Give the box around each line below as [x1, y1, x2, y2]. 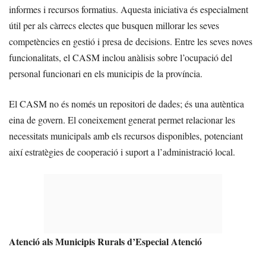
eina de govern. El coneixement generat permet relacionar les [9, 113, 235, 126]
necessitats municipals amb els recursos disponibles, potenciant [9, 129, 243, 142]
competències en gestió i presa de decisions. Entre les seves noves [9, 35, 252, 47]
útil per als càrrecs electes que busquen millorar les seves [9, 19, 219, 31]
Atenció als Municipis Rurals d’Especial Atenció [9, 235, 202, 248]
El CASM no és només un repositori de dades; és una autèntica [9, 97, 244, 110]
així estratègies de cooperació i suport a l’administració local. [9, 145, 235, 158]
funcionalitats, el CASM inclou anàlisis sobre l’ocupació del [9, 51, 232, 64]
